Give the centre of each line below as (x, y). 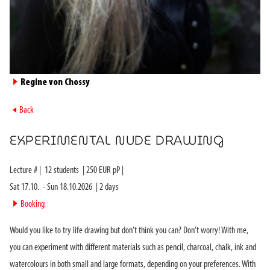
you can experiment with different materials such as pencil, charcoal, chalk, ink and (133, 247)
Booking (33, 204)
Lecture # (24, 170)
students (65, 170)
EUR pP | (110, 170)
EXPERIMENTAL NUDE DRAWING (117, 140)
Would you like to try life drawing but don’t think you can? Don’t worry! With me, (129, 231)
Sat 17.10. (24, 187)
